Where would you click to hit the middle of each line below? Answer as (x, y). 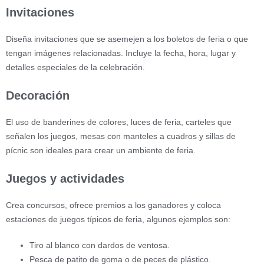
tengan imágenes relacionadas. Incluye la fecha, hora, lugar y (121, 53)
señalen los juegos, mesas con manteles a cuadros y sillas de (121, 136)
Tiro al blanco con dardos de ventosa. (100, 245)
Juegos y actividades (65, 178)
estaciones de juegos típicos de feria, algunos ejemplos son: (118, 219)
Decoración (38, 95)
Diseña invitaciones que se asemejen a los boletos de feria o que (127, 39)
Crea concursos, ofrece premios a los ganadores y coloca (113, 205)
